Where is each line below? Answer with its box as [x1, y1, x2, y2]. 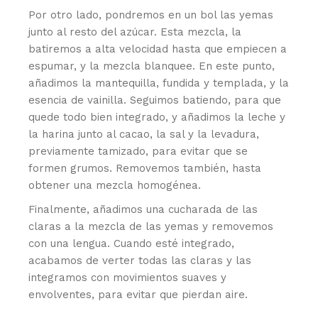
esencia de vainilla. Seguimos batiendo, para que [28, 93, 282, 106]
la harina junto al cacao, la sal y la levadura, [28, 127, 260, 141]
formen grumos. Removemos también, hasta [28, 161, 262, 175]
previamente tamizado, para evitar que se [28, 144, 248, 158]
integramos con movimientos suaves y [28, 270, 227, 284]
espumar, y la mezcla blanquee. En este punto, [28, 59, 275, 72]
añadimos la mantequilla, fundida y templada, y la [28, 76, 290, 89]
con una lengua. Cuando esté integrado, [28, 236, 235, 250]
